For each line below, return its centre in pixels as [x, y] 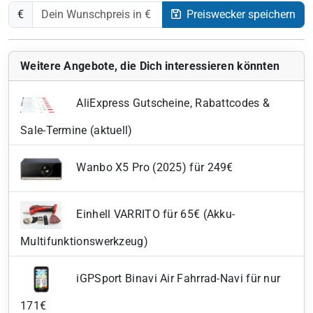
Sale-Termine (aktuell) [77, 131]
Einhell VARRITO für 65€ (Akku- [154, 214]
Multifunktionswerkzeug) [84, 242]
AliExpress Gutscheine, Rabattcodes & [172, 103]
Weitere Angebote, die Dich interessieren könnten [150, 66]
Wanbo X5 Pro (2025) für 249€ [153, 168]
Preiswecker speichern [240, 15]
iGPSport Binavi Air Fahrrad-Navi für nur [177, 279]
